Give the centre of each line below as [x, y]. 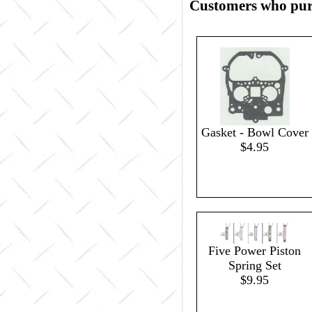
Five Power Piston [255, 251]
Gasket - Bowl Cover [255, 133]
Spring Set [255, 266]
